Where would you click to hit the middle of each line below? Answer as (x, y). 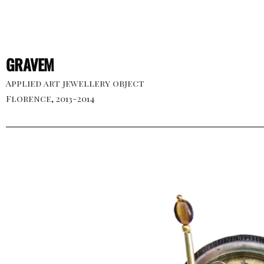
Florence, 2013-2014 (50, 98)
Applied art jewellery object (75, 83)
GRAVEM (30, 65)
